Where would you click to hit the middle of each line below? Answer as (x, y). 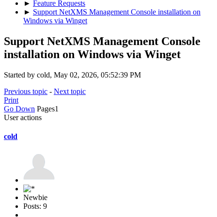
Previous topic (26, 91)
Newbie (35, 198)
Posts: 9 (35, 206)
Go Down (19, 108)
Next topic (70, 91)
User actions (23, 117)
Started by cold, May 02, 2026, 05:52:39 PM (72, 75)
